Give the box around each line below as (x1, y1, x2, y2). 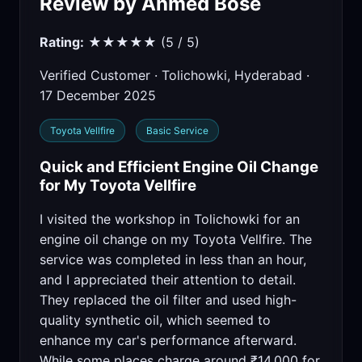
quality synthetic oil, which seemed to (40, 312, 271, 329)
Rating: (40, 34, 84, 51)
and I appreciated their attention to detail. (40, 271, 296, 288)
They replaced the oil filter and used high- (40, 292, 297, 309)
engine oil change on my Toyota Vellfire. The (40, 231, 312, 248)
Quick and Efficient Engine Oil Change (40, 157, 318, 176)
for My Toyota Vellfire (40, 175, 196, 195)
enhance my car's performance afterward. (40, 332, 297, 349)
